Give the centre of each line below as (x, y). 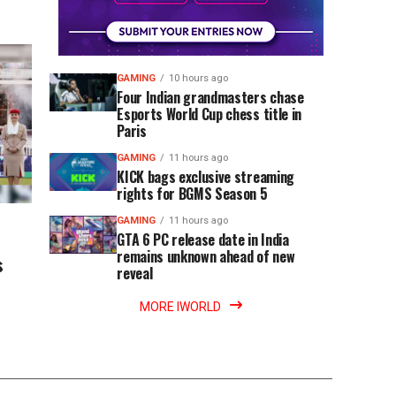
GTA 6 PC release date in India (203, 240)
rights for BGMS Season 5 (192, 194)
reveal (135, 273)
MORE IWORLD (180, 307)
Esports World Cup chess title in (209, 114)
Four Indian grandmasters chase (210, 97)
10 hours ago (199, 78)
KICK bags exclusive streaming (206, 177)
